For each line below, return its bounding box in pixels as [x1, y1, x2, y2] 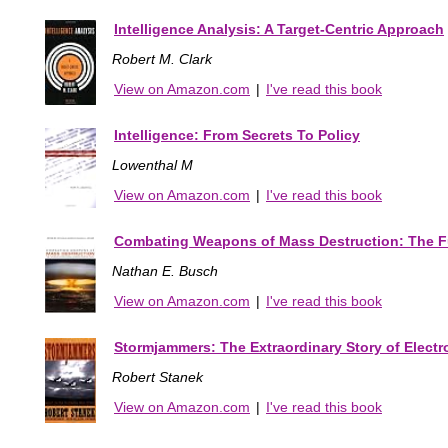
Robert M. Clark [112, 51, 212, 68]
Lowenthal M [112, 157, 193, 174]
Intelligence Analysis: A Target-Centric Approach [114, 21, 444, 38]
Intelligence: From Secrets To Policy [114, 127, 360, 144]
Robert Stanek [112, 369, 203, 386]
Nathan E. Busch [112, 263, 218, 280]
